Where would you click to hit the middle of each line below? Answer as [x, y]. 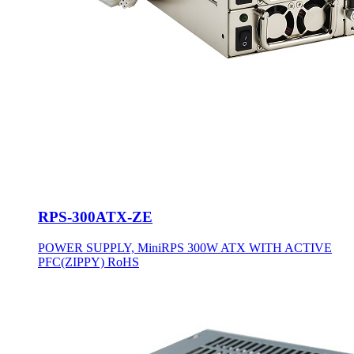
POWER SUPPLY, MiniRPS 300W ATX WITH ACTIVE [185, 248]
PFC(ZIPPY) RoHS [88, 262]
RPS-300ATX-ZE [95, 217]
